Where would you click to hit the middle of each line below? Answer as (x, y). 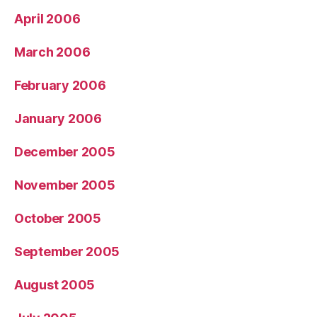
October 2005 (58, 218)
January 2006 (58, 118)
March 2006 (52, 52)
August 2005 (55, 284)
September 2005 (67, 251)
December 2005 (65, 151)
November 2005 (65, 185)
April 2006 (47, 18)
